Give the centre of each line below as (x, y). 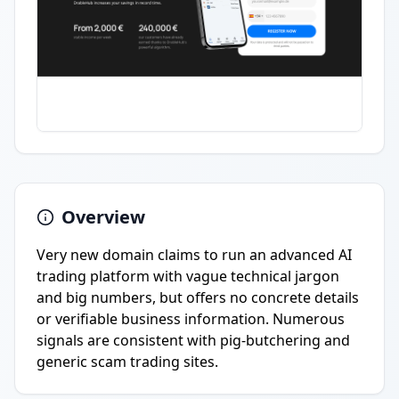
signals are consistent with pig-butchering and (193, 340)
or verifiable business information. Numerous (191, 319)
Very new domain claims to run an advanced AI (194, 255)
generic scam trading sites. (127, 362)
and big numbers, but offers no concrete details (198, 297)
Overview (103, 217)
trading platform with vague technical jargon (188, 276)
